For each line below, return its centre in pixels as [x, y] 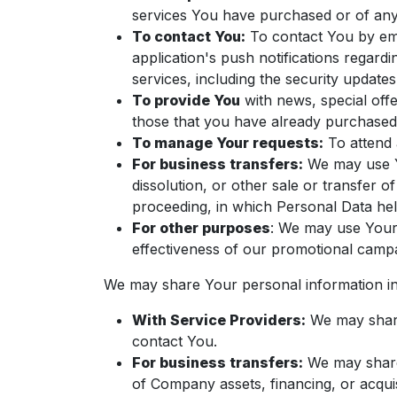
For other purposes [201, 228]
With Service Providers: [219, 320]
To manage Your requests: [228, 143]
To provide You [186, 100]
